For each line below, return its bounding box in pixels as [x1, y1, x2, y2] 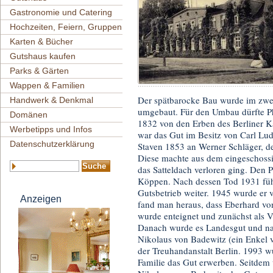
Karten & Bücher [10, 37, 73, 47]
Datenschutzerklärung [10, 139, 94, 149]
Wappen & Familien [10, 80, 85, 91]
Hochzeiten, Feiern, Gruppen [10, 22, 122, 32]
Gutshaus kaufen [10, 51, 76, 62]
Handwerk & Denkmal [10, 95, 93, 105]
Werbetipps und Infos [10, 124, 92, 135]
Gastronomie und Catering [10, 7, 112, 18]
